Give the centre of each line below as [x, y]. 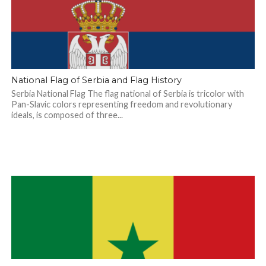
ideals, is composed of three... [67, 115]
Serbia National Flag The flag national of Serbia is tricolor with [127, 94]
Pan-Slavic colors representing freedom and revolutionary [121, 104]
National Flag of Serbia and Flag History [96, 80]
